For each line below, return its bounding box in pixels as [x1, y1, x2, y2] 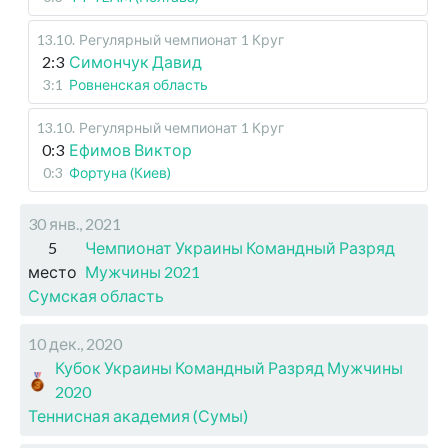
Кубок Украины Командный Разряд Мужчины [55, 358, 404, 378]
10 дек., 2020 [28, 334, 122, 354]
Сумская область [28, 286, 164, 306]
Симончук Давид [69, 52, 202, 72]
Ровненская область [69, 76, 208, 94]
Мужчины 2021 [85, 262, 200, 282]
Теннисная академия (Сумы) [28, 406, 248, 426]
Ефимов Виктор [69, 140, 192, 160]
